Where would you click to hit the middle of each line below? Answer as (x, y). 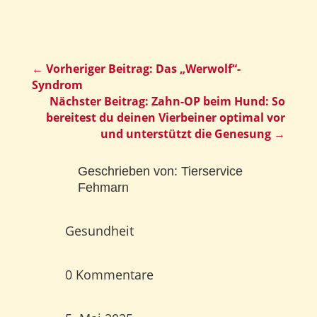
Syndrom (57, 85)
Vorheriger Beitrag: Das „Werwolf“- (143, 68)
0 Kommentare (109, 274)
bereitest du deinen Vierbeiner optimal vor (166, 117)
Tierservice (212, 171)
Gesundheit (99, 230)
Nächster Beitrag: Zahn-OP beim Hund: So (168, 101)
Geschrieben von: (129, 171)
